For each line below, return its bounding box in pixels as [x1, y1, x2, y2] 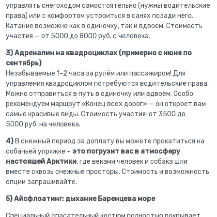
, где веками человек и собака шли [77, 157, 187, 166]
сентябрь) [6, 59, 42, 67]
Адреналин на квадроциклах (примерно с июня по [15, 48, 192, 57]
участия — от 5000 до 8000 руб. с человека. [6, 31, 150, 40]
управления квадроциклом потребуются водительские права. [6, 79, 209, 88]
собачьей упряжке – [6, 147, 72, 155]
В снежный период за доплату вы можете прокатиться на [14, 137, 204, 145]
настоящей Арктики [6, 157, 77, 166]
